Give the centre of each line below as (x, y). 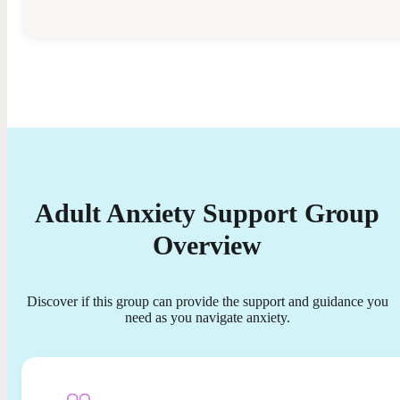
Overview (207, 245)
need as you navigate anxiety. (207, 317)
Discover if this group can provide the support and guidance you (207, 301)
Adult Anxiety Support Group (207, 212)
